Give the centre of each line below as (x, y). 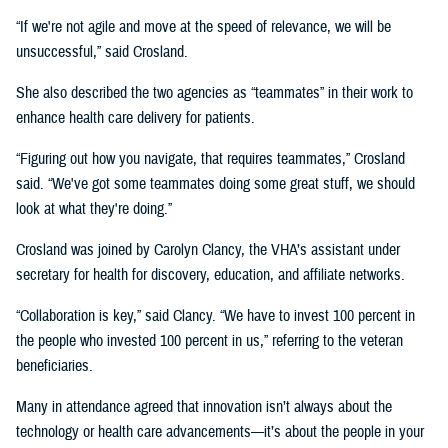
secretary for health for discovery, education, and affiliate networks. (210, 275)
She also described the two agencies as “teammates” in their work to (214, 93)
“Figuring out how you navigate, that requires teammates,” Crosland (210, 159)
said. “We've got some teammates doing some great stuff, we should (215, 184)
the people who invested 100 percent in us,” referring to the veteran (209, 341)
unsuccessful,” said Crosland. (102, 52)
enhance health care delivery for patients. (135, 118)
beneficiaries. (54, 366)
